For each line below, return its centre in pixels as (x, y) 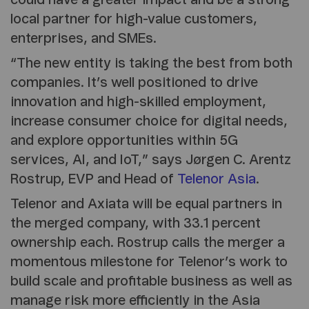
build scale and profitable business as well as (151, 282)
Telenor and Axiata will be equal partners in (146, 205)
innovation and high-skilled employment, (138, 102)
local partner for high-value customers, (134, 20)
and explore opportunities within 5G (124, 141)
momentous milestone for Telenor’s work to (149, 262)
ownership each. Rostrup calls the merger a (148, 243)
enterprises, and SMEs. (83, 39)
